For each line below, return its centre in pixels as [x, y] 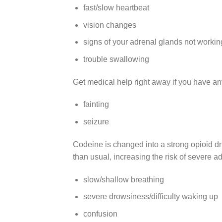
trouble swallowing [116, 59]
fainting [96, 105]
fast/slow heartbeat [116, 7]
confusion [100, 214]
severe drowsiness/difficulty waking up [150, 197]
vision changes [110, 25]
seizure [96, 121]
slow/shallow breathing [123, 179]
